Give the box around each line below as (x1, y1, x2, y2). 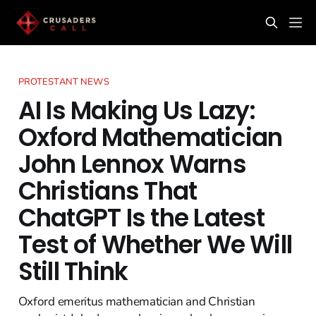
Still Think (18, 254, 128, 288)
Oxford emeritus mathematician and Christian (18, 293, 255, 310)
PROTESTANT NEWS (18, 75, 109, 88)
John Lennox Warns (18, 147, 246, 181)
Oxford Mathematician (18, 120, 283, 154)
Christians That (18, 174, 197, 208)
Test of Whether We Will (18, 227, 293, 262)
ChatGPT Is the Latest (18, 200, 265, 235)
